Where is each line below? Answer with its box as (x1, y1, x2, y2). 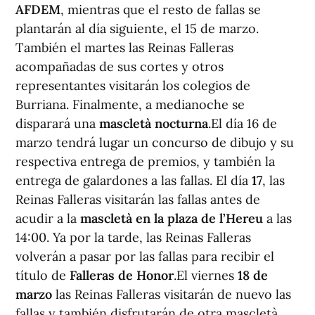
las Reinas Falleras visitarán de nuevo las (52, 286, 291, 303)
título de (15, 267, 70, 284)
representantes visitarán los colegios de (15, 77, 250, 94)
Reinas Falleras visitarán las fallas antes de (15, 191, 260, 208)
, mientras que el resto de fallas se (60, 1, 261, 18)
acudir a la (15, 210, 80, 227)
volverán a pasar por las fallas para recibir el (15, 248, 274, 265)
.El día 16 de (208, 115, 277, 132)
